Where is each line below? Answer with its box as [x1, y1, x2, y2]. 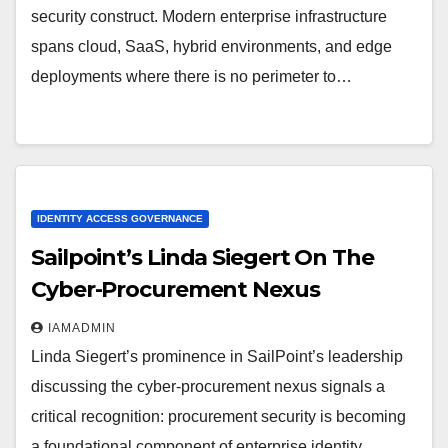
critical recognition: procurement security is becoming [31, 408, 406, 425]
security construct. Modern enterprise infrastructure [31, 8, 387, 25]
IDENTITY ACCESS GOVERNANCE [37, 213, 203, 224]
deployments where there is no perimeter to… [31, 68, 352, 85]
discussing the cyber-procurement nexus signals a [31, 378, 385, 395]
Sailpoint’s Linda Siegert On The [31, 244, 374, 271]
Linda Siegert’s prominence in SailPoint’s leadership [31, 348, 403, 365]
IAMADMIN [48, 321, 116, 335]
